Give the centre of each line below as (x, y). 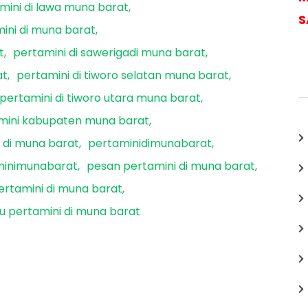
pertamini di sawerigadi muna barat (109, 53)
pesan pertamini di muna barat (171, 166)
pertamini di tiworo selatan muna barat (123, 76)
